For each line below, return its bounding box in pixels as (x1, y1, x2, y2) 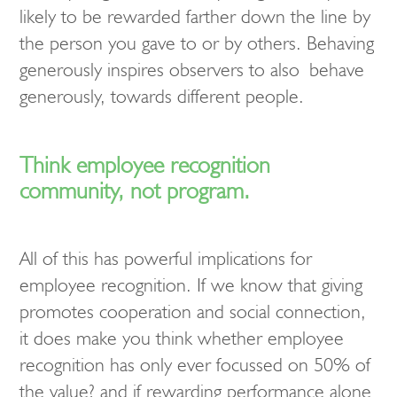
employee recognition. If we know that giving (19, 273, 362, 298)
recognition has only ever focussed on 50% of (19, 353, 370, 378)
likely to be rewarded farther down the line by (19, 4, 370, 28)
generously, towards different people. (19, 84, 304, 108)
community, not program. (19, 175, 250, 205)
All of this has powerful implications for (19, 246, 312, 271)
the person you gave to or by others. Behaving (19, 31, 374, 55)
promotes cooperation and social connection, (19, 300, 366, 324)
